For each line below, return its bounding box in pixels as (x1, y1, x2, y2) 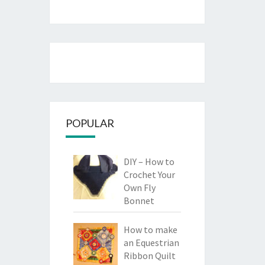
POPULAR (65, 116, 114, 130)
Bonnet (123, 194, 154, 206)
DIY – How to (123, 155, 174, 167)
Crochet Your (123, 168, 175, 180)
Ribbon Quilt (123, 249, 176, 261)
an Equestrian (123, 236, 179, 248)
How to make (123, 223, 177, 235)
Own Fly (123, 181, 156, 193)
